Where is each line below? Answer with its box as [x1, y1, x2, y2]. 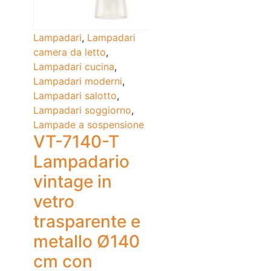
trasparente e [33, 211, 140, 232]
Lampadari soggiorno [33, 104, 131, 117]
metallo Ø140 [33, 231, 140, 252]
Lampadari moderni [33, 75, 122, 88]
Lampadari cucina [33, 60, 114, 73]
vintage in [33, 171, 112, 192]
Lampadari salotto [33, 90, 117, 102]
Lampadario [33, 151, 129, 172]
